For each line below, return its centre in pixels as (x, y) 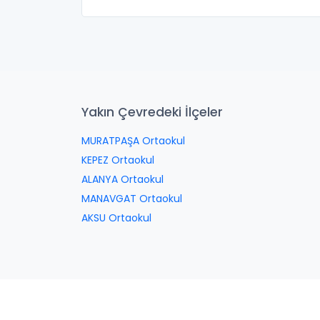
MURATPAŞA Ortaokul (133, 141)
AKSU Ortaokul (116, 218)
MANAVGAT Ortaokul (132, 199)
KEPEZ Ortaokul (118, 160)
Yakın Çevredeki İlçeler (152, 112)
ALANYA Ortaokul (122, 179)
